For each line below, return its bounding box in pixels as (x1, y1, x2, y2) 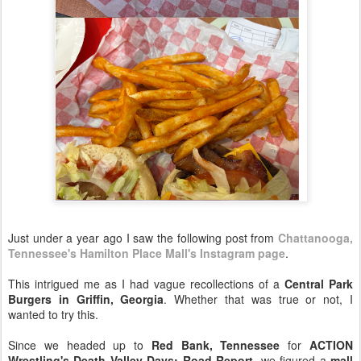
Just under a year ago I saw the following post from (8, 230, 278, 246)
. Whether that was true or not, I (164, 291, 354, 307)
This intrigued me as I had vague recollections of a (8, 276, 284, 292)
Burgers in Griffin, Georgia (8, 291, 164, 307)
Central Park (284, 276, 353, 292)
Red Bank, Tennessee (151, 337, 280, 353)
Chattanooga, (278, 230, 353, 246)
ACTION (309, 337, 354, 353)
